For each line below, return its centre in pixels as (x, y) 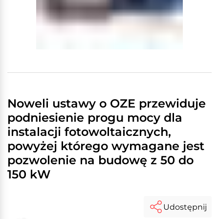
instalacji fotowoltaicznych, (89, 132)
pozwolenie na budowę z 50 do (100, 160)
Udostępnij (185, 207)
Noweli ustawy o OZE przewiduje (107, 103)
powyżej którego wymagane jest (106, 146)
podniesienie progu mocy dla (95, 118)
